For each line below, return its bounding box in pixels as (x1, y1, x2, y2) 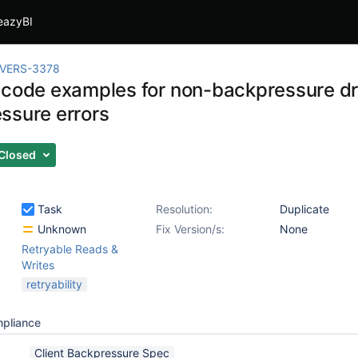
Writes (22, 258, 54, 272)
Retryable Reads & (22, 242, 118, 256)
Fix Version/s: (156, 222, 225, 236)
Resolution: (156, 202, 213, 216)
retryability (26, 277, 82, 291)
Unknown (34, 222, 86, 236)
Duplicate (280, 202, 329, 216)
